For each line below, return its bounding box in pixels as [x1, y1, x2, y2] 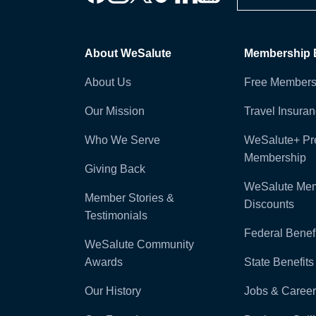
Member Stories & [85, 192, 174, 205]
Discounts [243, 198, 294, 211]
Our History [85, 285, 141, 298]
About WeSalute [85, 47, 171, 60]
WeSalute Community [85, 238, 194, 251]
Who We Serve [85, 134, 160, 147]
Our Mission [85, 105, 145, 118]
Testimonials [85, 209, 147, 222]
